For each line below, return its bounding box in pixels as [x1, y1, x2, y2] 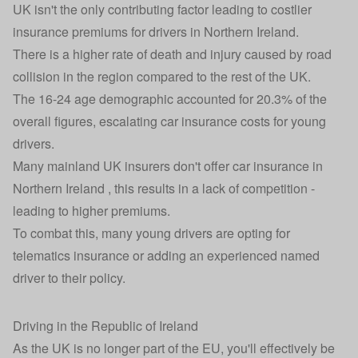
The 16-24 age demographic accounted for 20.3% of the [13, 89, 327, 109]
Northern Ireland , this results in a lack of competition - [13, 179, 315, 198]
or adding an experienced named [129, 246, 320, 265]
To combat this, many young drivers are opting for [13, 224, 290, 243]
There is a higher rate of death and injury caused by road [13, 45, 332, 64]
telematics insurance [13, 246, 129, 265]
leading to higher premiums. [13, 201, 170, 221]
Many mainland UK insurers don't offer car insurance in [13, 157, 323, 176]
